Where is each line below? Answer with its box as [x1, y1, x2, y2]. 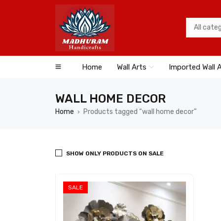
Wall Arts [117, 63, 147, 72]
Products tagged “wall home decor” [83, 108, 196, 116]
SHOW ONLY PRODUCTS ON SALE [66, 150, 164, 157]
